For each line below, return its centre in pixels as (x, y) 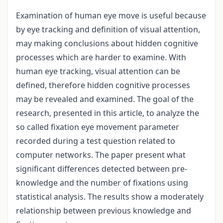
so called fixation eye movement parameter (98, 127)
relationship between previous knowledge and (104, 211)
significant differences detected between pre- (102, 169)
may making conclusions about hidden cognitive (107, 44)
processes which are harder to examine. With (101, 57)
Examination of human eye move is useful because (111, 16)
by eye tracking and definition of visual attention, (108, 30)
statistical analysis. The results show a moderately (110, 197)
